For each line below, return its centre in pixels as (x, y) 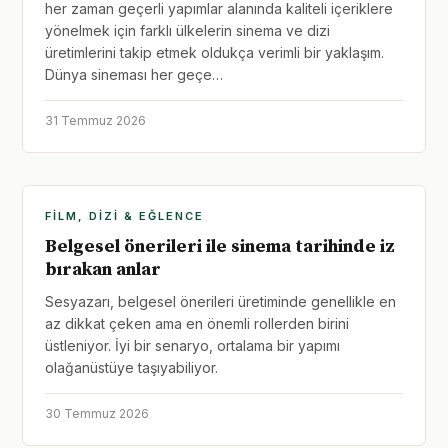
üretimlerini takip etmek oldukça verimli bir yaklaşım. (214, 52)
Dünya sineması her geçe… (134, 74)
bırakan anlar (103, 269)
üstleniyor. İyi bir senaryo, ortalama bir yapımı (192, 345)
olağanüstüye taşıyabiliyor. (131, 367)
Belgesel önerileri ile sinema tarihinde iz (220, 246)
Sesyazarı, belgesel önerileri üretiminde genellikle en (220, 301)
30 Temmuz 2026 (97, 413)
